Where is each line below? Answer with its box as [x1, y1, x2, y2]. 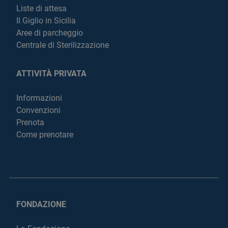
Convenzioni [16, 105, 61, 116]
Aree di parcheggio [16, 28, 83, 38]
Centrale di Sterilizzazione [16, 40, 109, 50]
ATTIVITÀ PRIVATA [16, 69, 87, 79]
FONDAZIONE [16, 199, 66, 210]
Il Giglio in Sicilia [16, 16, 76, 26]
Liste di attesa [16, 4, 67, 14]
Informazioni [16, 93, 62, 103]
